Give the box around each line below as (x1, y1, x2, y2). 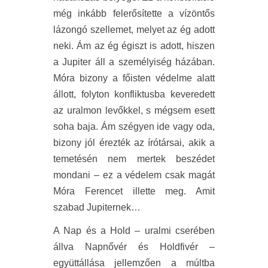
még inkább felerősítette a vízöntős (53, 8, 215, 19)
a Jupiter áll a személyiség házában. (53, 56, 215, 67)
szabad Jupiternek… (53, 202, 141, 212)
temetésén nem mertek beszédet (53, 153, 215, 164)
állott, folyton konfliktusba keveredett (53, 89, 215, 99)
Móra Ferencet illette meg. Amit (53, 185, 215, 196)
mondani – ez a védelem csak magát (53, 169, 215, 180)
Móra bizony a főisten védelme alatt (53, 72, 215, 83)
